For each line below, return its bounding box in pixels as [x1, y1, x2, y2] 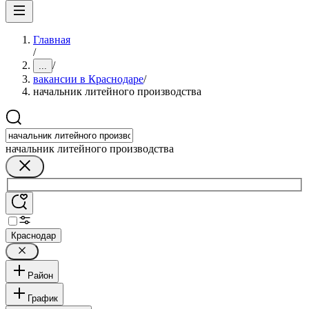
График [28, 292, 58, 303]
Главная [33, 34, 70, 46]
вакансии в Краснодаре [33, 73, 143, 85]
